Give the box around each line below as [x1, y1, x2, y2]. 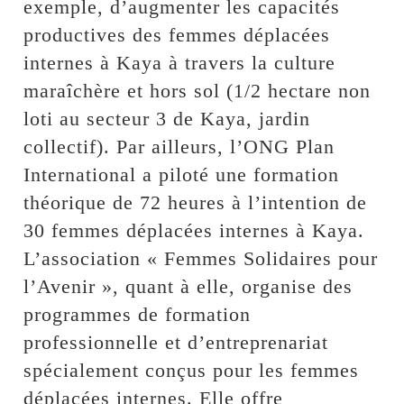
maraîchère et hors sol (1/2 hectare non [23, 78, 372, 102]
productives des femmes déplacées [23, 23, 331, 46]
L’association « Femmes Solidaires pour [23, 246, 379, 270]
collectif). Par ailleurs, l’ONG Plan [23, 134, 335, 158]
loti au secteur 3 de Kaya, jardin [23, 106, 311, 130]
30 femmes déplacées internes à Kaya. [23, 218, 365, 242]
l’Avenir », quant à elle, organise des [23, 274, 353, 298]
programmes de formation [23, 302, 252, 326]
